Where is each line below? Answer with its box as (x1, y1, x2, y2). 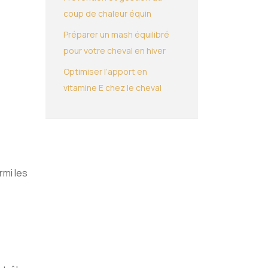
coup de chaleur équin (63, 8, 151, 19)
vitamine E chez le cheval (63, 82, 162, 93)
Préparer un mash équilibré (63, 29, 169, 40)
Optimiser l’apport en (63, 66, 147, 77)
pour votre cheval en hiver (63, 45, 166, 56)
